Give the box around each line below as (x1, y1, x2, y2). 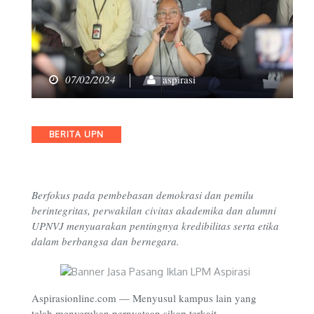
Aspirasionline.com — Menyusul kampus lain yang (32, 291, 257, 306)
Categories (31, 126, 83, 140)
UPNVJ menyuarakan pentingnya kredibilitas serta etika (32, 218, 279, 233)
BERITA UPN (49, 129, 104, 140)
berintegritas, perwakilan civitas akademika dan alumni (32, 203, 276, 217)
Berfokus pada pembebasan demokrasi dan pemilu (32, 187, 254, 202)
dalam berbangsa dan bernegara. (32, 233, 183, 248)
